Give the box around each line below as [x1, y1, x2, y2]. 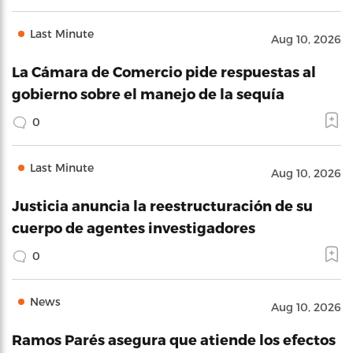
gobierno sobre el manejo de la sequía [12, 85, 284, 102]
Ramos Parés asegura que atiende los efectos [12, 331, 336, 347]
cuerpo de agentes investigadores [12, 219, 255, 236]
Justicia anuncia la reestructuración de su [12, 197, 313, 214]
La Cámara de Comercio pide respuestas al [12, 63, 316, 80]
